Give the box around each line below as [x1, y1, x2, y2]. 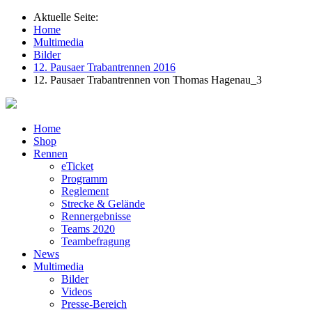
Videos [61, 286, 92, 297]
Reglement [61, 185, 109, 197]
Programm [61, 173, 107, 185]
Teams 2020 [61, 223, 115, 235]
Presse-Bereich [61, 298, 127, 310]
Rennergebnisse [61, 210, 131, 222]
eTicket [61, 160, 93, 172]
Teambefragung [61, 235, 130, 247]
